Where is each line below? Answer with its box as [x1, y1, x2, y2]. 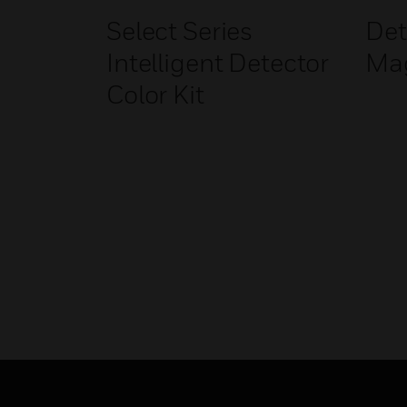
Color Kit [106, 79, 204, 109]
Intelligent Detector [106, 47, 330, 77]
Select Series [106, 15, 253, 45]
